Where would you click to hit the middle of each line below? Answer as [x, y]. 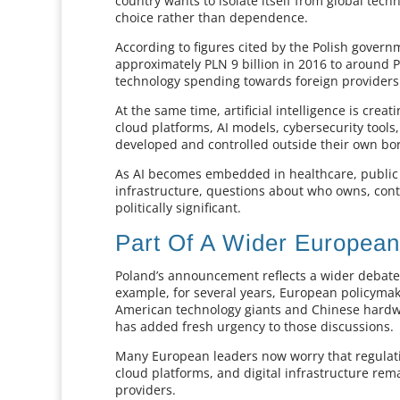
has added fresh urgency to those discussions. [255, 326]
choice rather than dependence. [212, 17]
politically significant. [179, 208]
